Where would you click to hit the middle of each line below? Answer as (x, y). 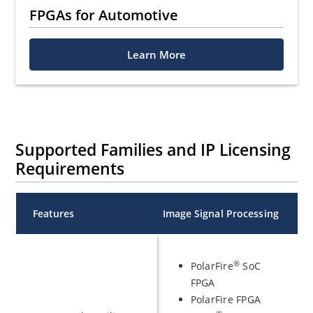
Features (53, 213)
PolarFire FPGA (225, 299)
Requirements (70, 168)
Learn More (156, 54)
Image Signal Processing (220, 213)
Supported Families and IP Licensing (153, 150)
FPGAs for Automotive (104, 15)
